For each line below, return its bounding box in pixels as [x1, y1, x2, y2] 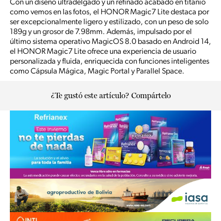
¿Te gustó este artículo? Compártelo [50, 91, 171, 101]
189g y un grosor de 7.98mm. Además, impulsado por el [10, 28, 192, 37]
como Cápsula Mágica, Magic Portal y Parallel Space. [10, 68, 184, 76]
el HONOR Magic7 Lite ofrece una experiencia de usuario [10, 48, 196, 56]
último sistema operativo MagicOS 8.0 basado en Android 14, [10, 38, 211, 46]
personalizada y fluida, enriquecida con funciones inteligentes [10, 58, 209, 66]
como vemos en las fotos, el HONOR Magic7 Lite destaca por [10, 8, 209, 17]
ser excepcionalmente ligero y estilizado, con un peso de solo [10, 18, 209, 27]
